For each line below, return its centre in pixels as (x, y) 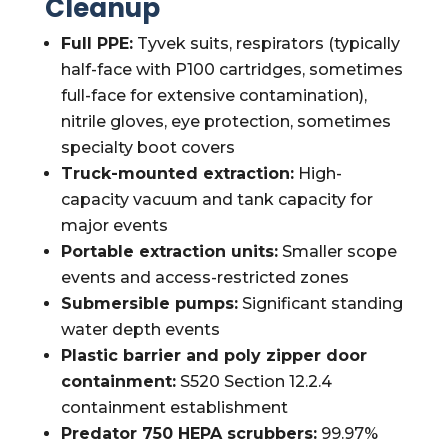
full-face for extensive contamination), (213, 95)
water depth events (140, 329)
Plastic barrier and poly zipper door (213, 355)
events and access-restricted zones (204, 277)
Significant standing (320, 303)
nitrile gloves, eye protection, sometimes (225, 121)
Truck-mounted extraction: (177, 173)
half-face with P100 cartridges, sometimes (231, 69)
